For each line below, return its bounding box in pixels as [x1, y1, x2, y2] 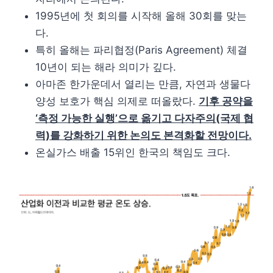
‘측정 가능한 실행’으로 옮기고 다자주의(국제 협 [35, 112, 253, 124]
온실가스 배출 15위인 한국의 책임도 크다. [35, 146, 230, 158]
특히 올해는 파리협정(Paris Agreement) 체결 [35, 43, 247, 56]
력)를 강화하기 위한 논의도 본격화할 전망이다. [35, 129, 252, 141]
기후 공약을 [199, 94, 253, 107]
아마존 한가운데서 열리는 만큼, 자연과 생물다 [35, 77, 250, 90]
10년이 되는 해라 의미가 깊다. [35, 60, 176, 73]
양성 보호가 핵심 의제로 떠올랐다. [35, 94, 199, 107]
